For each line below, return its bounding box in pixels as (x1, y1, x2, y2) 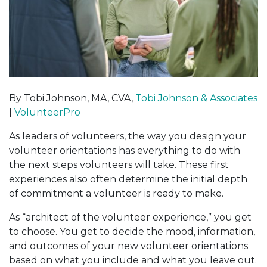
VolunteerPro (14, 106, 80, 118)
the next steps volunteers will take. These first (9, 159, 229, 170)
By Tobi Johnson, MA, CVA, (9, 92, 135, 104)
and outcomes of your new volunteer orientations (9, 240, 248, 252)
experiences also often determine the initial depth (9, 173, 247, 185)
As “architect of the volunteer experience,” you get (9, 211, 252, 223)
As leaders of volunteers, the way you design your (9, 130, 246, 142)
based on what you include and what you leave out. (9, 254, 257, 266)
